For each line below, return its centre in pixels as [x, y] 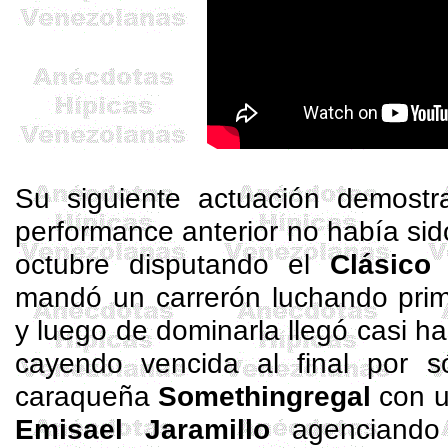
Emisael [69, 429]
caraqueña [87, 396]
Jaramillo [196, 429]
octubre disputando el [172, 264]
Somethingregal [265, 396]
